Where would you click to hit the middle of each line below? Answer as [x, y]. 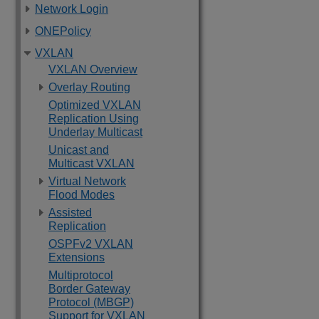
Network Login [72, 9]
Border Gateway [89, 289]
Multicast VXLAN [91, 163]
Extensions [77, 257]
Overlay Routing [89, 87]
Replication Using [94, 119]
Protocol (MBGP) [91, 302]
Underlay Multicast [95, 132]
